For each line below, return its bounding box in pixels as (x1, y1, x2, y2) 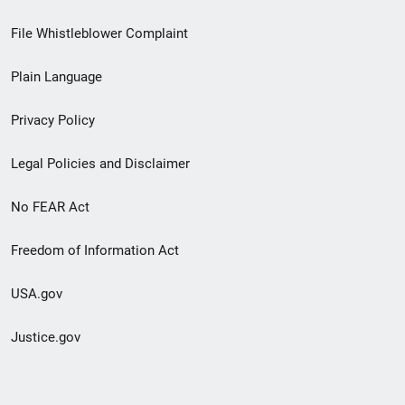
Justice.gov (11, 328, 80, 345)
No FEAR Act (11, 198, 89, 215)
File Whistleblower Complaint (11, 24, 188, 42)
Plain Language (11, 68, 102, 85)
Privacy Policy (11, 111, 95, 128)
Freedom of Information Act (11, 241, 179, 259)
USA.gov (11, 285, 62, 302)
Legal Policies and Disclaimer (11, 155, 190, 172)
